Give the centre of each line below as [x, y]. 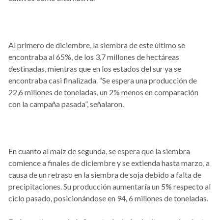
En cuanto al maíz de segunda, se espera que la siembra [99, 151]
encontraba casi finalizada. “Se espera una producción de [103, 81]
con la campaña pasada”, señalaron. [66, 104]
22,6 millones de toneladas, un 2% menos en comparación [103, 92]
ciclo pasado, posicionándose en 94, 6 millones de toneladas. [108, 198]
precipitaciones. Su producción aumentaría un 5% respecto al [110, 187]
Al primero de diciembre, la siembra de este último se [97, 45]
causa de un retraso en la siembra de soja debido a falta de [105, 175]
